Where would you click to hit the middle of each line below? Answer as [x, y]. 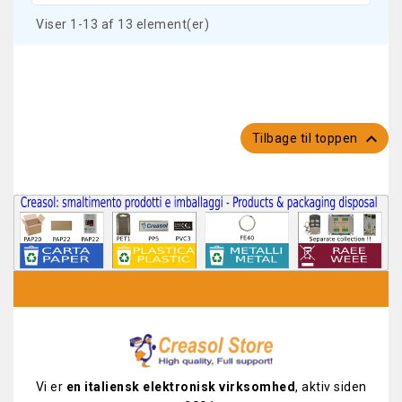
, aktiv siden [331, 386]
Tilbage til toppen [306, 138]
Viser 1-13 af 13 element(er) [122, 24]
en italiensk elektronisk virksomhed [180, 386]
